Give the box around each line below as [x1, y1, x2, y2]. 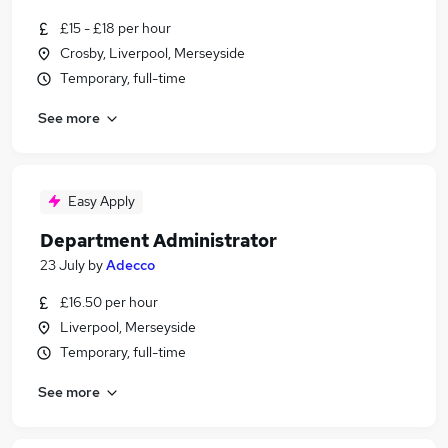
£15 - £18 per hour [60, 19, 171, 37]
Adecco [106, 256, 155, 274]
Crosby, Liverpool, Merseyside [60, 44, 245, 62]
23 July [40, 256, 85, 274]
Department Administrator [40, 229, 277, 252]
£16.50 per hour [60, 293, 158, 311]
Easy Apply [68, 192, 135, 210]
